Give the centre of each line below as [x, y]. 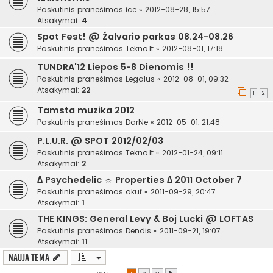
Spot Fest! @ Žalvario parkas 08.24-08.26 [135, 37]
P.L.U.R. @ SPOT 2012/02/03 [100, 141]
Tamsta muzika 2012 [86, 111]
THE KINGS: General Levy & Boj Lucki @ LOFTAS [145, 219]
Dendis [138, 231]
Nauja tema [29, 258]
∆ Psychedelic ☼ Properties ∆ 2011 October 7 [140, 180]
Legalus [140, 79]
